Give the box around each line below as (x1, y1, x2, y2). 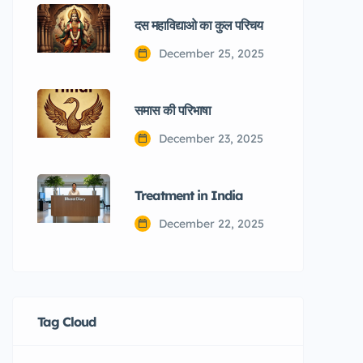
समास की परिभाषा (135, 101, 211, 118)
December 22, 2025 (159, 216, 264, 231)
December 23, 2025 (159, 130, 263, 146)
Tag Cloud (37, 313, 96, 330)
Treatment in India (135, 186, 243, 203)
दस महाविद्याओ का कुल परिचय (135, 16, 263, 33)
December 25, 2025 (159, 45, 264, 61)
